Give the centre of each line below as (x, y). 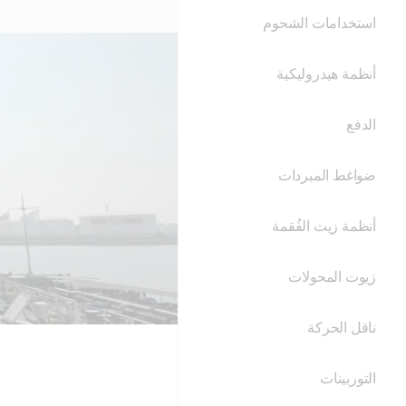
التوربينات (348, 379)
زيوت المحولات (332, 277)
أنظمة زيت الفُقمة (324, 227)
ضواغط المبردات (327, 176)
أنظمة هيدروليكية (326, 74)
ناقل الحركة (342, 328)
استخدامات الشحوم (319, 24)
